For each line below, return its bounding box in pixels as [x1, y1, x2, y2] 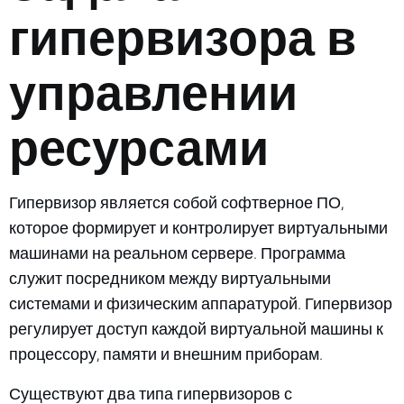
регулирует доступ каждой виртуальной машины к [9, 318, 383, 338]
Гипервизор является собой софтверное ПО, [9, 192, 344, 212]
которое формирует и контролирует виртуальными [9, 217, 388, 237]
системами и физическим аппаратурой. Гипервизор [9, 293, 392, 313]
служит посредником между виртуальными [9, 268, 331, 288]
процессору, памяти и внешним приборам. [9, 344, 323, 363]
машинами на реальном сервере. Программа [9, 243, 345, 262]
